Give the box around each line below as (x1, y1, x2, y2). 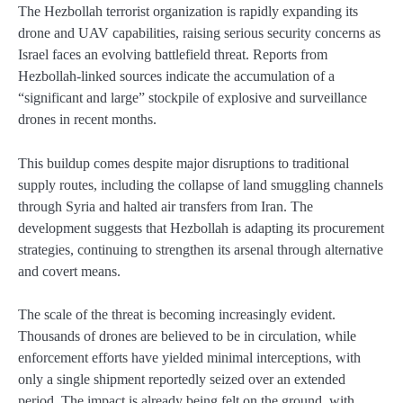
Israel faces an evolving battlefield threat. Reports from (18, 47, 327, 63)
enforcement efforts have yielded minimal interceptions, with (18, 349, 361, 365)
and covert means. (18, 263, 121, 279)
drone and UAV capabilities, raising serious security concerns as (18, 25, 381, 41)
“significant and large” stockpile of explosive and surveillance (18, 90, 367, 106)
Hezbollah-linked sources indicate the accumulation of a (18, 68, 335, 85)
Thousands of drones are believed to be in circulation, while (18, 327, 356, 344)
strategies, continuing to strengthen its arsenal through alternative (18, 241, 383, 257)
